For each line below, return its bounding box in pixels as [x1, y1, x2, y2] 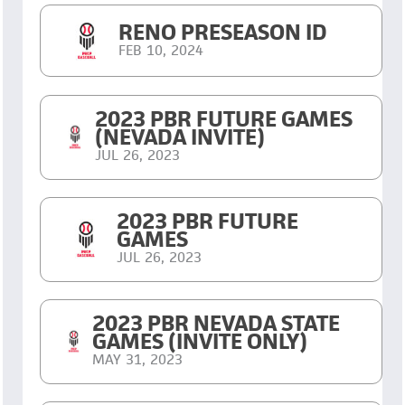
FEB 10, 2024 [118, 40, 204, 60]
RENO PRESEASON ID [118, 17, 328, 46]
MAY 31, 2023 [92, 349, 184, 369]
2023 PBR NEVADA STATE [92, 308, 341, 337]
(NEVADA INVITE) [95, 122, 266, 151]
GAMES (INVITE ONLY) [92, 326, 308, 355]
